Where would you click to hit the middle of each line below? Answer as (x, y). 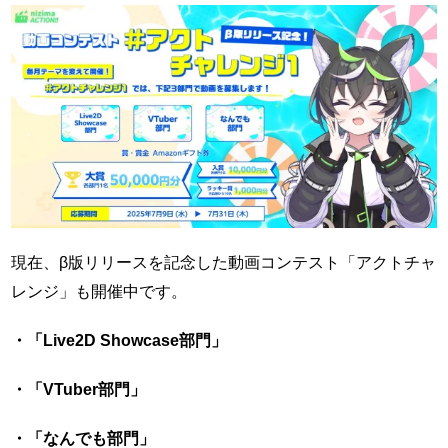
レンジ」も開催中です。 (99, 291)
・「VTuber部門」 (79, 389)
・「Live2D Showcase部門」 (119, 340)
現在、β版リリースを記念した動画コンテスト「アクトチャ (224, 262)
